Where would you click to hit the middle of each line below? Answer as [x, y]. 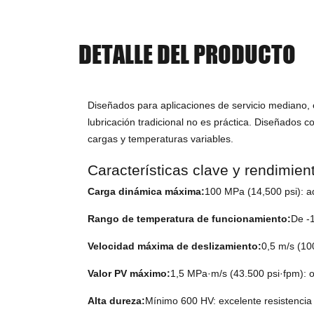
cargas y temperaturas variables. [161, 139]
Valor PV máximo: [129, 274]
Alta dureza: [117, 301]
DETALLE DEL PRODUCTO [187, 54]
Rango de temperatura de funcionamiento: [190, 219]
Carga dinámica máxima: [146, 192]
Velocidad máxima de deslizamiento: [175, 246]
